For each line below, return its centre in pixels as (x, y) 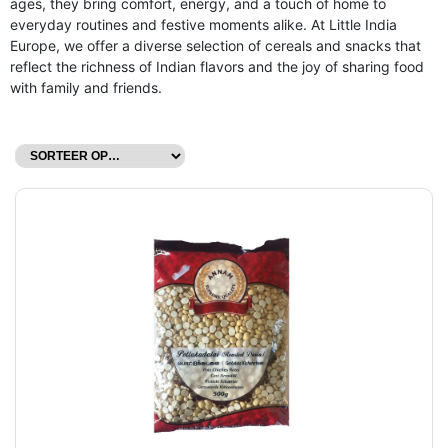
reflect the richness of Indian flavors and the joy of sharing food (217, 67)
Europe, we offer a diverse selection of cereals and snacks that (215, 46)
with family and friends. (86, 88)
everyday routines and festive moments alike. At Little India (203, 25)
